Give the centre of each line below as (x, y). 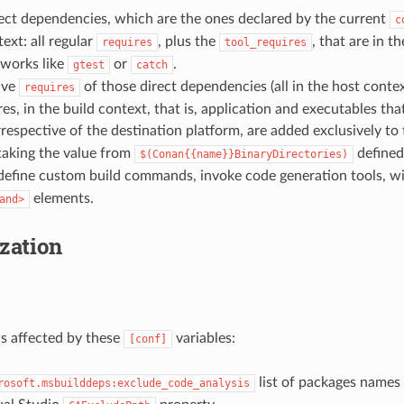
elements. (61, 199)
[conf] (147, 340)
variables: (203, 339)
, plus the (188, 42)
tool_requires (265, 43)
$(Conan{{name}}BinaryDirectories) (243, 155)
